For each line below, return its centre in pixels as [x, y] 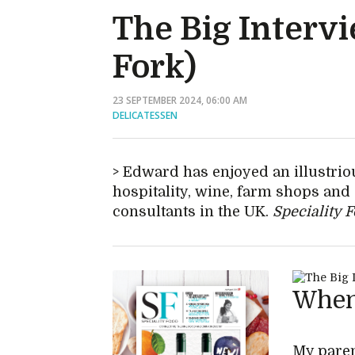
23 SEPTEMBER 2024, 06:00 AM [180, 100]
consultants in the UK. [193, 212]
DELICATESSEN [145, 115]
